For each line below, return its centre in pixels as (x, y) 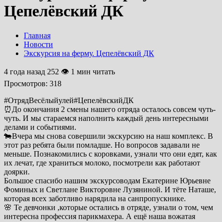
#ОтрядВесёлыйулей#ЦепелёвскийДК (69, 100)
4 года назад (26, 71)
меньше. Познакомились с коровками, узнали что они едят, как (111, 154)
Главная (37, 35)
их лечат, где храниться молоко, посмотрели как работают (102, 163)
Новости (38, 44)
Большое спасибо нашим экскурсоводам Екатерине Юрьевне (107, 180)
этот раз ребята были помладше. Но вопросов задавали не (102, 145)
